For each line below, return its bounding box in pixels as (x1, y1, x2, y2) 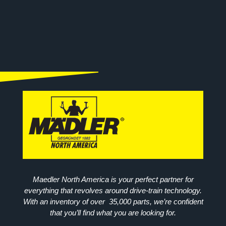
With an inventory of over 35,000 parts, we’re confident (23, 197, 203, 206)
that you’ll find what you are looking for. (50, 208, 176, 217)
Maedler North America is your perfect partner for (32, 175, 194, 184)
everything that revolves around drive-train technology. (24, 186, 202, 195)
